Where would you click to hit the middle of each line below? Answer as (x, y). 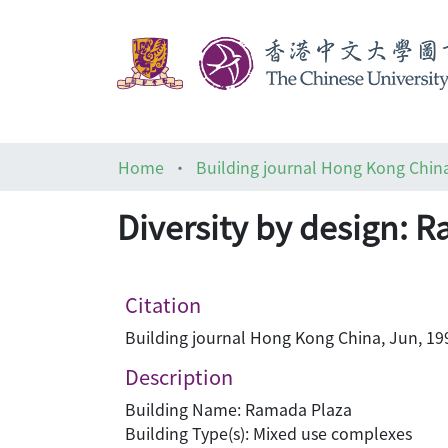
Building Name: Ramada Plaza (238, 409)
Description (179, 376)
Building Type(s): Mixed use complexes (268, 433)
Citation (163, 304)
